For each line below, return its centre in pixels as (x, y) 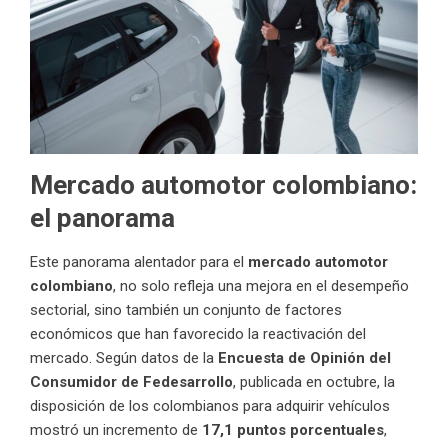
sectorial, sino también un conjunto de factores (186, 309)
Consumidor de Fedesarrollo (131, 381)
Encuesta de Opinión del (304, 357)
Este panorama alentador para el (139, 261)
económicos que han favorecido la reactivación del (198, 333)
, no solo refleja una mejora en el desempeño (261, 285)
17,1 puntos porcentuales (293, 429)
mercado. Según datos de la (124, 357)
